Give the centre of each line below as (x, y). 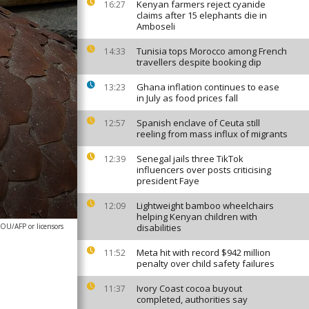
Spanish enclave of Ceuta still (198, 123)
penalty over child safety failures (206, 263)
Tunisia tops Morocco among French (212, 51)
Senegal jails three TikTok (190, 159)
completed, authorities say (192, 299)
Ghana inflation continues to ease (208, 87)
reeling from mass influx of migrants (212, 134)
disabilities (159, 228)
